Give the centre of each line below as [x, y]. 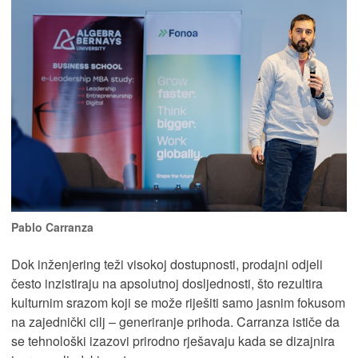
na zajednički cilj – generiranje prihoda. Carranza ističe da [175, 322]
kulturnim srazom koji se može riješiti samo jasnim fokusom [178, 303]
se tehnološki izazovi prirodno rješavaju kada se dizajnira [173, 341]
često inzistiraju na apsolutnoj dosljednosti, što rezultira [167, 284]
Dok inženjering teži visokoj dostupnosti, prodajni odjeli [167, 265]
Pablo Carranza [52, 227]
